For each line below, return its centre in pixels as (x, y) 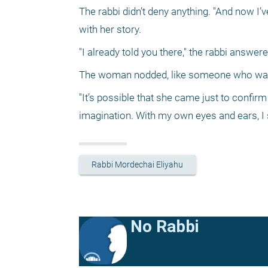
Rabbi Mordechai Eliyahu (138, 165)
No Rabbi (165, 226)
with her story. (111, 30)
